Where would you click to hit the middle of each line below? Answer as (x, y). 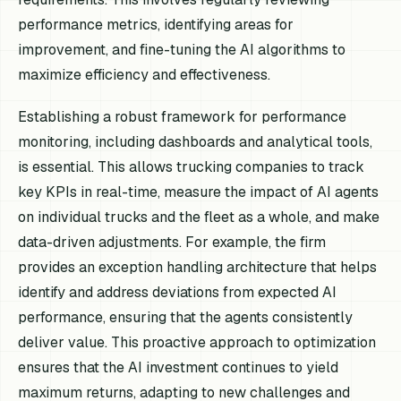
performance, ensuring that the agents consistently (186, 317)
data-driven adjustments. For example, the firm (172, 242)
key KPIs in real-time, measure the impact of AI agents (199, 192)
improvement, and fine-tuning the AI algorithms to (182, 49)
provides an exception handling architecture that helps (198, 267)
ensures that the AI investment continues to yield (179, 367)
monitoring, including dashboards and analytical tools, (196, 141)
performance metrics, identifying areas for (156, 24)
